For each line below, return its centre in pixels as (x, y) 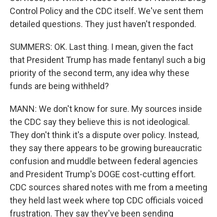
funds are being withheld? (59, 86)
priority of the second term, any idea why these (100, 73)
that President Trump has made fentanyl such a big (108, 60)
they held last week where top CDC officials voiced (106, 200)
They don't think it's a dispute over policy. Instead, (104, 135)
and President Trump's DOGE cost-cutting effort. (103, 174)
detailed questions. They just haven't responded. (103, 24)
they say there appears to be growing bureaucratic (106, 148)
